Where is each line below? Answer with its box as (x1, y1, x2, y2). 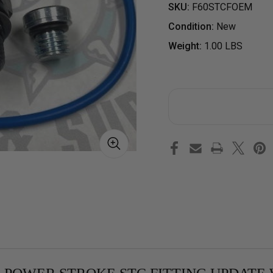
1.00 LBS (204, 40, 243, 52)
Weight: (168, 40, 202, 52)
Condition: (168, 20, 214, 32)
